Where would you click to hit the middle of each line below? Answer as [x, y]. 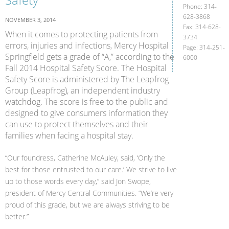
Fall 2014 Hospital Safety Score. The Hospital [86, 68]
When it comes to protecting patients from [82, 34]
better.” [17, 216]
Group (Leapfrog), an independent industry [83, 90]
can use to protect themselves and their [77, 124]
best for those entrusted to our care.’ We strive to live [91, 169]
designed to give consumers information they [86, 113]
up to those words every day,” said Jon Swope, [78, 181]
